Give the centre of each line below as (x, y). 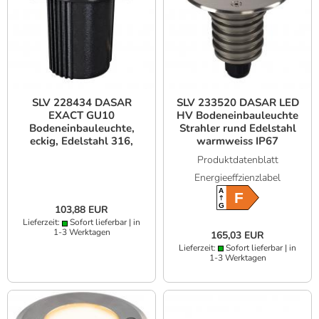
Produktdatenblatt (237, 160)
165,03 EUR (237, 235)
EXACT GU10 (82, 116)
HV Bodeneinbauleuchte (237, 116)
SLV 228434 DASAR (82, 103)
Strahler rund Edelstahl (237, 129)
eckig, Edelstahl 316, (82, 141)
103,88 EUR (82, 210)
